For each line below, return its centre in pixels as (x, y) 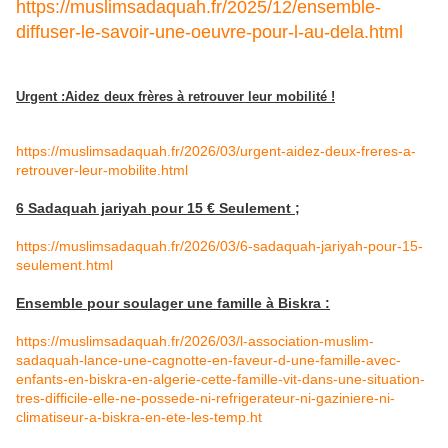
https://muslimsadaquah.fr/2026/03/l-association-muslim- (195, 340)
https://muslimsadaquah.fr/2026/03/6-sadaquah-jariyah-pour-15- (219, 245)
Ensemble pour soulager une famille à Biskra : (173, 302)
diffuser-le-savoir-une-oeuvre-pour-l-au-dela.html (209, 31)
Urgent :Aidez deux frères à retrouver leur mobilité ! (175, 97)
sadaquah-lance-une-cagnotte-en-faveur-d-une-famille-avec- (208, 359)
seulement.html (64, 264)
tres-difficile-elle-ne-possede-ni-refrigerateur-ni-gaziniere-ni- (205, 397)
